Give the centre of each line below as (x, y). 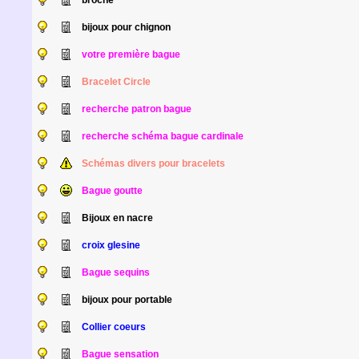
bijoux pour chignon (126, 27)
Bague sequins (115, 272)
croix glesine (111, 245)
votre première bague (131, 54)
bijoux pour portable (127, 300)
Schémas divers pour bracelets (153, 163)
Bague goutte (112, 191)
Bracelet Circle (116, 82)
